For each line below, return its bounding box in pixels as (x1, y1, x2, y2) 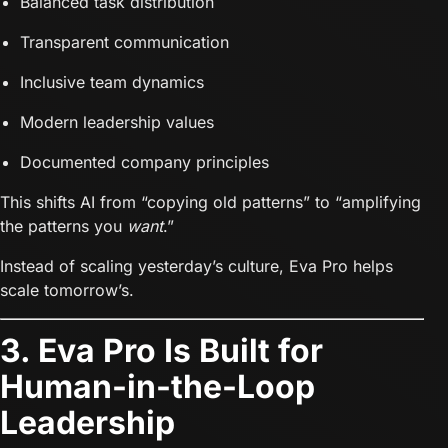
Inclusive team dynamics (20, 71, 204, 92)
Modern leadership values (20, 111, 214, 132)
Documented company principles (20, 151, 269, 172)
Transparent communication (20, 31, 229, 52)
